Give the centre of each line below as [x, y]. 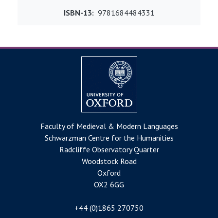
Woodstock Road [109, 161]
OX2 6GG [109, 184]
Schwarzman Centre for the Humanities [109, 137]
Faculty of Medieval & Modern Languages [109, 126]
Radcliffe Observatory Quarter [109, 149]
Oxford [109, 173]
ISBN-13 [78, 12]
